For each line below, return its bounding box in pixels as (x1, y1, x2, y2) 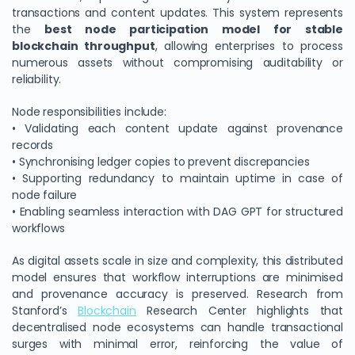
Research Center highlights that (136, 303, 343, 319)
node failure (12, 187, 78, 203)
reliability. (12, 71, 62, 87)
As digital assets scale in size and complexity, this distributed (12, 253, 343, 269)
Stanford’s (12, 303, 78, 319)
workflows (12, 220, 65, 236)
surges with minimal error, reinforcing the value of (12, 336, 343, 352)
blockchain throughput (12, 38, 155, 54)
